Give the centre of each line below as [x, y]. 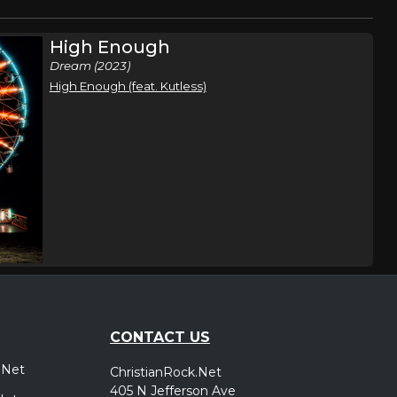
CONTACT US [160, 337]
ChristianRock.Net [166, 372]
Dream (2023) [90, 66]
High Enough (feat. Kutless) [128, 86]
